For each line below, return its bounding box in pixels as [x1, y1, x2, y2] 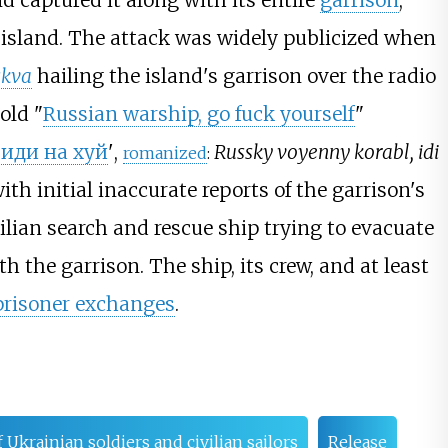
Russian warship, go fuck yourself [42, 102, 355, 127]
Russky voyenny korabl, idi [213, 140, 439, 165]
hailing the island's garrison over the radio [31, 64, 436, 89]
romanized [122, 143, 207, 164]
